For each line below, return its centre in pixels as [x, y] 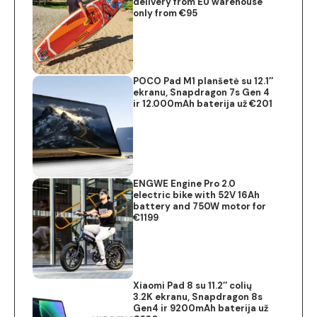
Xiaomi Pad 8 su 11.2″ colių [193, 285]
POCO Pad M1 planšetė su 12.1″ [203, 81]
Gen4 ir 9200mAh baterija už [201, 308]
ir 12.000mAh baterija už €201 [203, 104]
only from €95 [166, 13]
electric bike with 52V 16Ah [197, 195]
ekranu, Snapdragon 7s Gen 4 [202, 93]
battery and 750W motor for [200, 206]
